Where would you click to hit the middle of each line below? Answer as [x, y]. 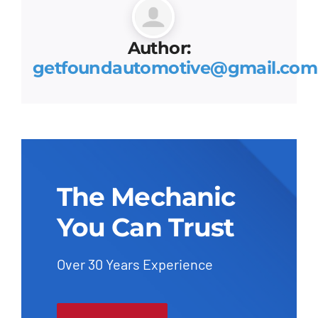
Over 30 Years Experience [137, 264]
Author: [159, 48]
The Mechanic [146, 196]
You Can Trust [146, 227]
